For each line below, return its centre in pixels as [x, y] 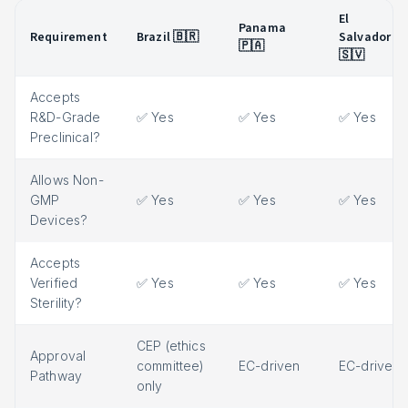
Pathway [56, 376]
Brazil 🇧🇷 [168, 37]
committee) [171, 366]
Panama [262, 28]
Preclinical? [65, 137]
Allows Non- [67, 180]
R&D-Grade [66, 117]
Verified [54, 283]
